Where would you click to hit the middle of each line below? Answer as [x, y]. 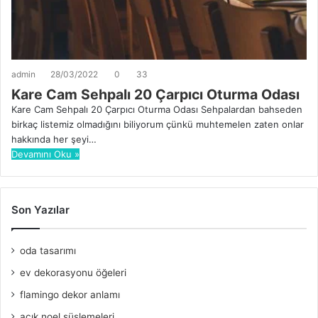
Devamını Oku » [45, 154]
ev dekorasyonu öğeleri [73, 272]
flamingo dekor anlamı [70, 294]
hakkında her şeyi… [54, 139]
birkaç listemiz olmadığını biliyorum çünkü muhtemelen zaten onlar [158, 124]
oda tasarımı [48, 250]
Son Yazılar [40, 209]
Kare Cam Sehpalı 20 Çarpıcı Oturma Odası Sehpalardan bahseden [157, 109]
